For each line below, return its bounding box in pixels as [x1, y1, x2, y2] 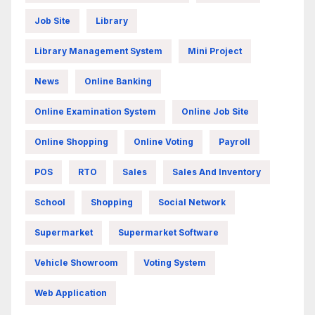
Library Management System [34, 45, 162, 56]
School [34, 196, 65, 207]
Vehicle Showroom [34, 257, 118, 268]
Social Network [158, 196, 226, 207]
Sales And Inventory [172, 166, 261, 177]
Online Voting [134, 136, 193, 147]
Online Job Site [181, 105, 249, 117]
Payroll [219, 136, 250, 147]
